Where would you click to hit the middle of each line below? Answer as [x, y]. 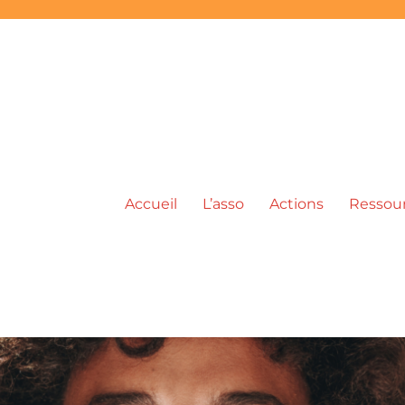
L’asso [223, 203]
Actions [296, 203]
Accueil [151, 203]
